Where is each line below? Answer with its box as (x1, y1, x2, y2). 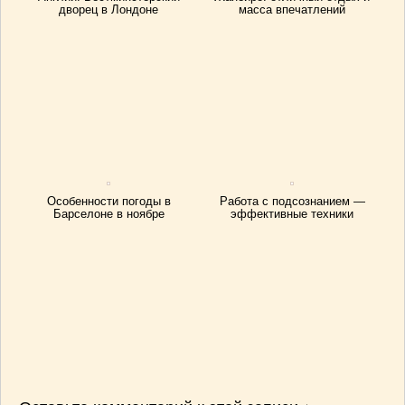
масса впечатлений (239, 3, 346, 16)
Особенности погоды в (46, 194, 171, 208)
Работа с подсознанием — (219, 194, 365, 208)
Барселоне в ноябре (52, 207, 165, 221)
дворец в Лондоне (59, 3, 159, 16)
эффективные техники (231, 207, 354, 221)
